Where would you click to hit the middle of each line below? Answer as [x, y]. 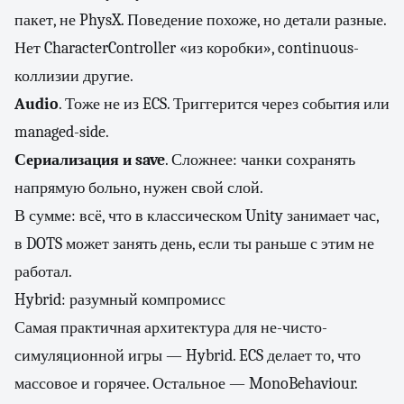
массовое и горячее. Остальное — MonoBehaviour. [186, 384]
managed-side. [62, 132]
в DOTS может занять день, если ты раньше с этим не [194, 244]
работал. [43, 272]
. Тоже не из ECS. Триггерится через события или [224, 104]
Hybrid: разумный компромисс [120, 300]
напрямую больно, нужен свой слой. [139, 188]
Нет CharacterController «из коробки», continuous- [187, 48]
